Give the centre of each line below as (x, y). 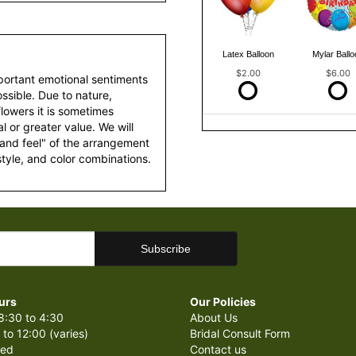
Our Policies (223, 302)
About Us (214, 317)
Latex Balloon (248, 54)
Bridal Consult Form (240, 333)
